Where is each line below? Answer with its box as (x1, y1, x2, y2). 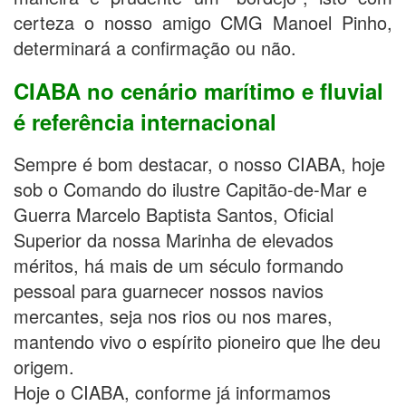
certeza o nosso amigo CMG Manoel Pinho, (14, 9, 392, 36)
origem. (14, 353, 74, 381)
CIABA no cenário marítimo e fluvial (14, 75, 383, 107)
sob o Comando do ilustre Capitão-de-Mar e (14, 176, 367, 203)
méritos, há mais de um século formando (14, 252, 343, 279)
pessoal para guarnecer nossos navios (14, 277, 324, 304)
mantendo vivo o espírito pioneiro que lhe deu (14, 328, 381, 355)
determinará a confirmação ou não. (14, 34, 296, 62)
